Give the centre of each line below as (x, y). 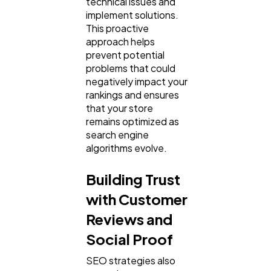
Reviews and (129, 219)
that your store (119, 108)
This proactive (117, 28)
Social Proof (129, 239)
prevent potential (125, 55)
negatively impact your (137, 82)
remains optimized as (132, 122)
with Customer (137, 199)
